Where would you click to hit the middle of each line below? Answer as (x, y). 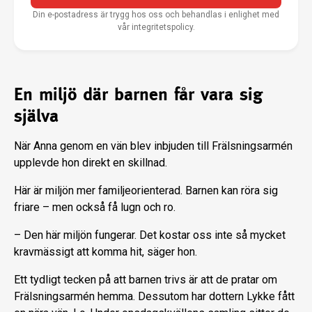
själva (36, 116)
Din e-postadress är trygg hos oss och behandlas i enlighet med (156, 15)
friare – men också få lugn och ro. (95, 208)
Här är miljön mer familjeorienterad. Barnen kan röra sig (146, 191)
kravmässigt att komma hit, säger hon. (106, 252)
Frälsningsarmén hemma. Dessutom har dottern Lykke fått (154, 297)
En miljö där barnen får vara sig (138, 94)
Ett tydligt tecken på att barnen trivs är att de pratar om (146, 280)
